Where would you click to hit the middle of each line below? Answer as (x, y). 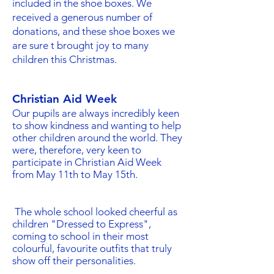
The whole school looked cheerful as (95, 212)
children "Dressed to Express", (82, 224)
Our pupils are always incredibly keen (96, 113)
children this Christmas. (66, 59)
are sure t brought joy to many (80, 45)
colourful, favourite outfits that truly (92, 248)
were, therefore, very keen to (77, 150)
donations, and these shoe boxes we (94, 31)
